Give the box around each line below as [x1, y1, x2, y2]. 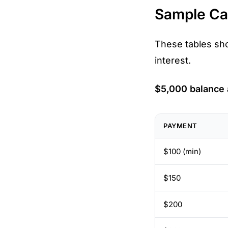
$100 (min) [163, 146, 201, 156]
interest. [155, 54, 191, 66]
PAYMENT [163, 121, 197, 130]
